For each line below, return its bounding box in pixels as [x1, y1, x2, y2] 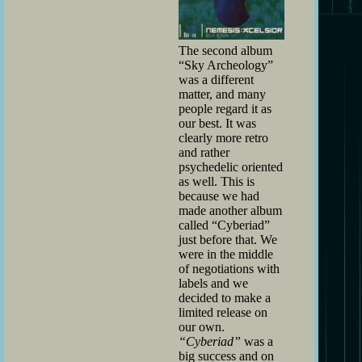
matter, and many [179, 86, 266, 101]
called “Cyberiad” [179, 217, 270, 232]
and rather [179, 145, 229, 159]
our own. [179, 319, 225, 334]
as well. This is [179, 174, 255, 188]
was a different [179, 72, 254, 86]
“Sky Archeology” [179, 57, 273, 72]
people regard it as [179, 101, 271, 116]
